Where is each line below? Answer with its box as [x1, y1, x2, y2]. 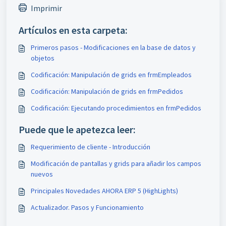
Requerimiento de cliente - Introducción [31, 142, 150, 151]
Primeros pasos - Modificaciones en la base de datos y [31, 43, 196, 52]
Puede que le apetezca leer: [19, 123, 136, 136]
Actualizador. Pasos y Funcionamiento [31, 203, 144, 212]
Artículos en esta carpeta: [19, 24, 128, 36]
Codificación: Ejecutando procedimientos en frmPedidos [31, 103, 201, 112]
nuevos [31, 169, 53, 179]
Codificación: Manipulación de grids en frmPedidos [31, 87, 183, 96]
